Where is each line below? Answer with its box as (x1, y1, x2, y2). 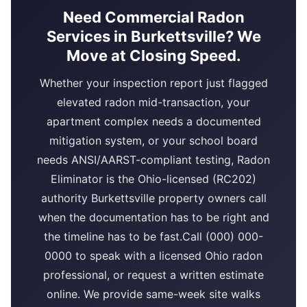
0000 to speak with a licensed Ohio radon (45, 249, 262, 263)
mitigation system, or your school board (49, 134, 258, 148)
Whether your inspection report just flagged (39, 76, 268, 90)
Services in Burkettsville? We (46, 27, 261, 46)
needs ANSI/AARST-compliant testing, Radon (37, 153, 270, 167)
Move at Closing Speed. (66, 47, 241, 65)
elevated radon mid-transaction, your (57, 95, 250, 110)
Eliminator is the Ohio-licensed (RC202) (51, 172, 256, 186)
